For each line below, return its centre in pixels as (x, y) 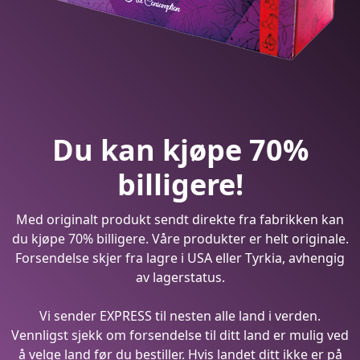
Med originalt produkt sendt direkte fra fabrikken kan (180, 219)
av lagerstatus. (180, 277)
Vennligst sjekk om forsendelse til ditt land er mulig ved (180, 335)
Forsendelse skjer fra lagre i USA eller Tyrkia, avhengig (180, 258)
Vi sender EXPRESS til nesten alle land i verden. (180, 315)
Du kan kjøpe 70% (180, 149)
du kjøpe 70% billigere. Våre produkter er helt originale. (180, 238)
